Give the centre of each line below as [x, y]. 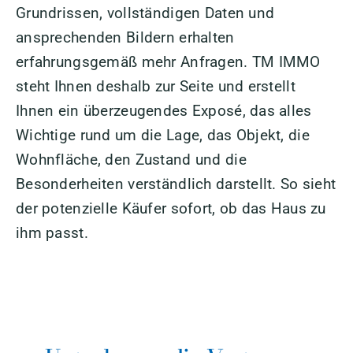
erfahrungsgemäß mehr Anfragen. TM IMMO [168, 61]
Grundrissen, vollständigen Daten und [145, 13]
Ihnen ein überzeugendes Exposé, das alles [163, 110]
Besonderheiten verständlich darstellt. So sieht [176, 184]
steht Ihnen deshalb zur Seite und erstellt [155, 86]
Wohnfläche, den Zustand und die [131, 159]
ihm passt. [52, 232]
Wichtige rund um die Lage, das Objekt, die [162, 135]
